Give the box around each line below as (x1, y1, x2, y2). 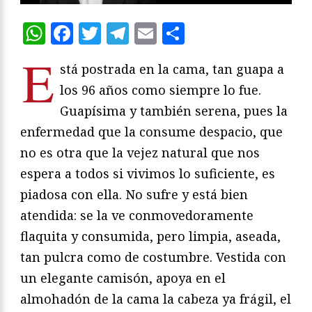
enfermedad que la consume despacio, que (20, 123, 283, 140)
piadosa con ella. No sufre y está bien (20, 185, 248, 203)
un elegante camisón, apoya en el (20, 269, 226, 286)
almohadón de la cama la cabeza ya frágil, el (20, 290, 291, 307)
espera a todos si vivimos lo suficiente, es (20, 164, 275, 182)
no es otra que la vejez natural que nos (20, 143, 260, 161)
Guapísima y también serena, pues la (60, 102, 288, 119)
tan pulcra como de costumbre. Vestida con (20, 248, 286, 265)
